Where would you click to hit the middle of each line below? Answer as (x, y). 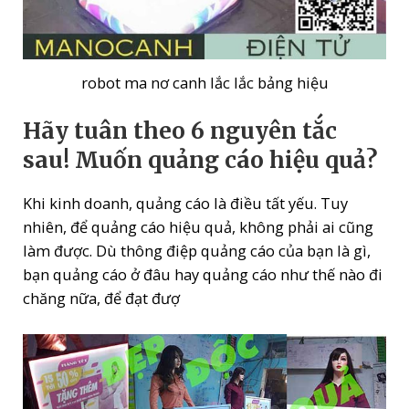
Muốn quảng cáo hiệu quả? (226, 161)
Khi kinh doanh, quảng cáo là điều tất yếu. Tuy (186, 203)
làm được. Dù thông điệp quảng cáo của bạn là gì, (197, 250)
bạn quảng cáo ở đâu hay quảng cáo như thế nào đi (203, 274)
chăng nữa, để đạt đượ (102, 298)
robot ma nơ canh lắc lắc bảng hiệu (204, 82)
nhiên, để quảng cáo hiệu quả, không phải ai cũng (199, 226)
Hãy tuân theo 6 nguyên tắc (180, 131)
